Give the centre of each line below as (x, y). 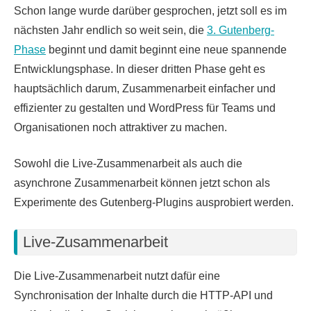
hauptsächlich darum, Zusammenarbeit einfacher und (145, 88)
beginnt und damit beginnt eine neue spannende (166, 49)
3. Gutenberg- (241, 30)
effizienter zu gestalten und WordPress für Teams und (145, 108)
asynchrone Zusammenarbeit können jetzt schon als (142, 183)
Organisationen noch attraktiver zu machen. (120, 127)
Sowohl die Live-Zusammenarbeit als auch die (128, 163)
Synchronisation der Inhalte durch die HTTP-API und (143, 296)
